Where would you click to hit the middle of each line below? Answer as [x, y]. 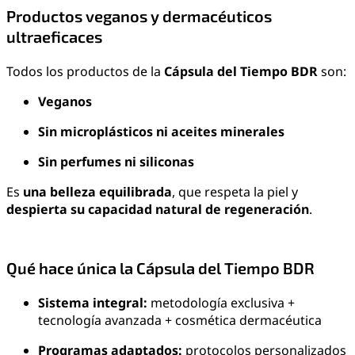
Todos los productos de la [85, 72]
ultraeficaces [54, 37]
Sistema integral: [93, 303]
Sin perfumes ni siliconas [116, 162]
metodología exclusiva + [221, 303]
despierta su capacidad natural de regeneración [158, 210]
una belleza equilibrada [97, 192]
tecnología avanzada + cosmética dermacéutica [180, 321]
